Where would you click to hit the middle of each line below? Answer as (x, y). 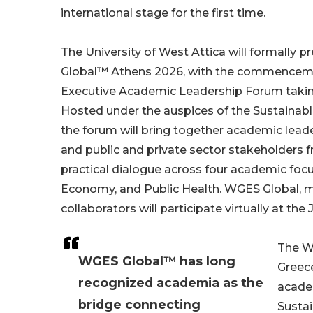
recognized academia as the (171, 283)
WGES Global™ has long (157, 261)
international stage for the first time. (163, 13)
